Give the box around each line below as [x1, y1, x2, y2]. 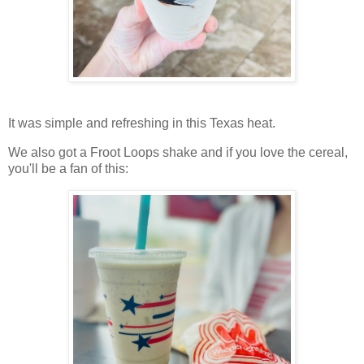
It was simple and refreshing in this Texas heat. [8, 116, 275, 131]
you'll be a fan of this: [8, 162, 128, 176]
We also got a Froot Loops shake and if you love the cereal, [8, 145, 348, 160]
